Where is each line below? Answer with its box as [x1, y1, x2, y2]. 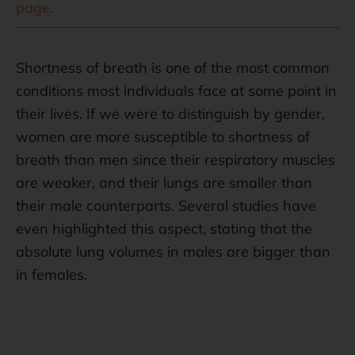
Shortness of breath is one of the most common [16, 58, 330, 77]
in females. [16, 265, 87, 284]
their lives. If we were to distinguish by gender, [16, 104, 325, 123]
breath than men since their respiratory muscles [16, 150, 335, 169]
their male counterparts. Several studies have [16, 196, 316, 215]
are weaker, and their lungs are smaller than [16, 173, 312, 192]
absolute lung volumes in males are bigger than [16, 242, 330, 261]
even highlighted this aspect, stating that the [16, 219, 312, 238]
